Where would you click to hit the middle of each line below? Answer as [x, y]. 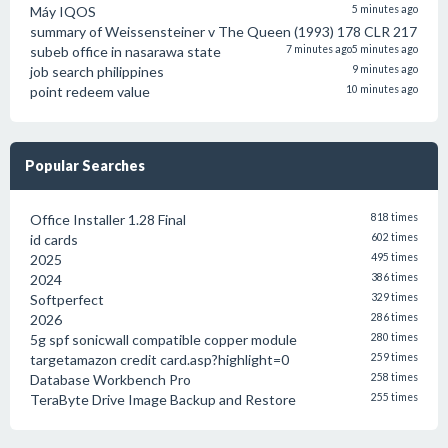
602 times [394, 237]
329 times [394, 297]
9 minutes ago [385, 69]
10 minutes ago [382, 89]
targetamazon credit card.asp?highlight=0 [159, 359]
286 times [394, 317]
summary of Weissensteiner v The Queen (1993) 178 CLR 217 [223, 31]
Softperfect [67, 299]
